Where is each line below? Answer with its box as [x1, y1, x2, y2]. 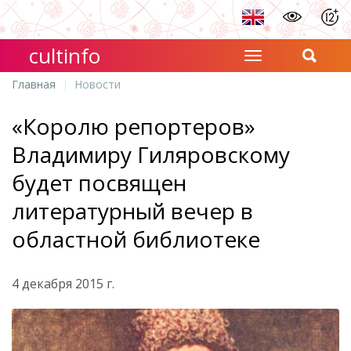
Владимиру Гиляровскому [12, 139, 290, 169]
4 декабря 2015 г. [12, 275, 114, 292]
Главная [12, 77, 56, 92]
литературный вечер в [12, 196, 253, 226]
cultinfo [29, 42, 101, 70]
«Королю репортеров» [12, 111, 255, 141]
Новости [74, 77, 121, 92]
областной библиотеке [12, 224, 260, 254]
